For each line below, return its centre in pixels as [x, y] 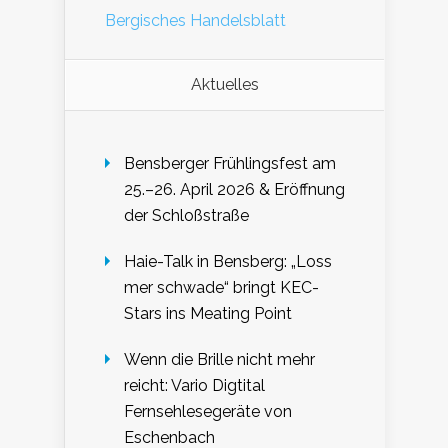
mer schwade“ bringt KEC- [221, 288]
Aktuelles [224, 85]
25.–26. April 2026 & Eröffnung [234, 190]
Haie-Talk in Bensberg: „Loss [228, 262]
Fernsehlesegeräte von [208, 412]
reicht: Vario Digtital [194, 386]
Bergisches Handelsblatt [195, 21]
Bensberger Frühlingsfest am [230, 164]
